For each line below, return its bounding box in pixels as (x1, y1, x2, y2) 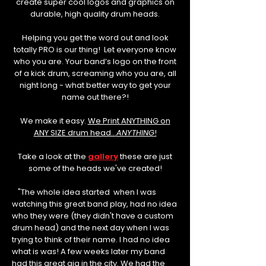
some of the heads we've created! (28, 163, 162, 175)
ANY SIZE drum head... (33, 127, 116, 139)
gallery (88, 151, 118, 163)
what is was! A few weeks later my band (12, 246, 165, 258)
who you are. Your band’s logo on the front (14, 56, 176, 68)
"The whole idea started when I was (14, 186, 156, 198)
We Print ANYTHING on (87, 115, 170, 127)
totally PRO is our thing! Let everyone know (14, 44, 176, 56)
